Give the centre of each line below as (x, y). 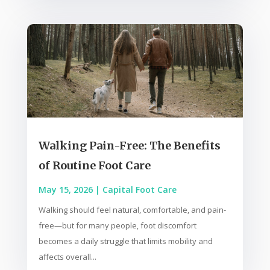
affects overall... (67, 257)
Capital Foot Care (139, 190)
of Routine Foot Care (94, 166)
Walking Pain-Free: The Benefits (129, 146)
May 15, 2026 (65, 190)
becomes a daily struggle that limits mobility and (125, 241)
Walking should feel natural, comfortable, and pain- (132, 210)
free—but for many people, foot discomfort (117, 226)
